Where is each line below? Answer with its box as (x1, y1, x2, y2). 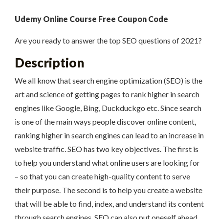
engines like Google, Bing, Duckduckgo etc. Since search (15, 103, 201, 113)
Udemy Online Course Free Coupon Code (15, 14, 168, 24)
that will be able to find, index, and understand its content (15, 199, 204, 209)
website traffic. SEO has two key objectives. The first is (15, 144, 198, 154)
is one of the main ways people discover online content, (15, 117, 196, 127)
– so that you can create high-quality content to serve (15, 172, 190, 181)
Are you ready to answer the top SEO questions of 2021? (15, 36, 202, 45)
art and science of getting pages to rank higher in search (15, 89, 199, 99)
